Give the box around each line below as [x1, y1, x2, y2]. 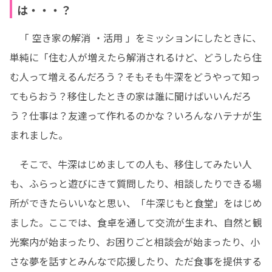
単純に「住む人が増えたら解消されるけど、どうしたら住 [10, 50, 262, 64]
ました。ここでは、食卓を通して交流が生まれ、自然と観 [10, 215, 262, 229]
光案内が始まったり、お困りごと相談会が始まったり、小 [10, 234, 260, 249]
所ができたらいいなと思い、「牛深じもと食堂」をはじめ [10, 195, 262, 210]
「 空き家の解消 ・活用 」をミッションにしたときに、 [10, 30, 262, 45]
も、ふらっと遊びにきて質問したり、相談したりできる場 [10, 176, 262, 191]
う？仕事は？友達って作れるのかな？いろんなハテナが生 [10, 108, 262, 123]
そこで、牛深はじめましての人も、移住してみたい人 [10, 157, 252, 171]
